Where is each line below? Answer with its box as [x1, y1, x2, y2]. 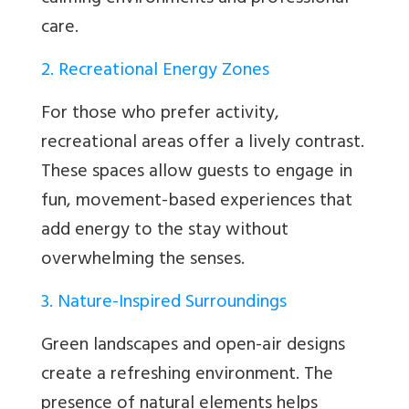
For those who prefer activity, [41, 98, 279, 132]
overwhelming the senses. [41, 244, 245, 278]
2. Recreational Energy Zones [41, 55, 269, 89]
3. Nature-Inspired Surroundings [41, 287, 287, 321]
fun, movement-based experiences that [41, 185, 352, 220]
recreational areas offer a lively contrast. [41, 127, 364, 162]
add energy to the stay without [41, 215, 288, 249]
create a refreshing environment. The [41, 359, 333, 393]
